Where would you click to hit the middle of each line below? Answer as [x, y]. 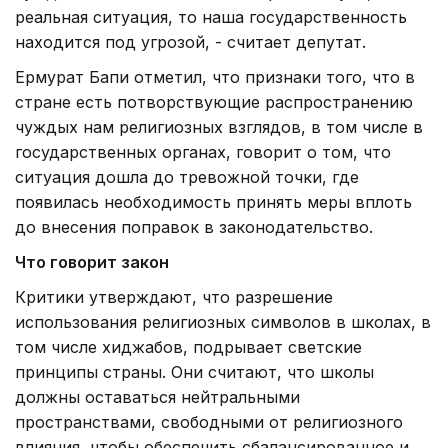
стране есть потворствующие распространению [214, 101]
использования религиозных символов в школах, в [223, 321]
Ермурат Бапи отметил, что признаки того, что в [215, 76]
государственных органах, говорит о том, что [203, 151]
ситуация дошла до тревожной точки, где [187, 176]
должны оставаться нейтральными [157, 396]
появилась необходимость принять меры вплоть [213, 201]
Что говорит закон [92, 261]
